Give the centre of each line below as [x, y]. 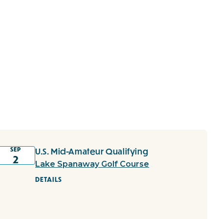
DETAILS [49, 180]
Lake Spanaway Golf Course [92, 164]
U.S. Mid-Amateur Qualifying [92, 152]
